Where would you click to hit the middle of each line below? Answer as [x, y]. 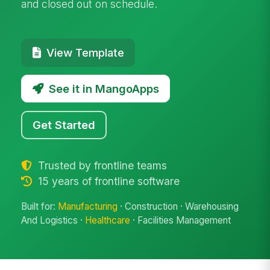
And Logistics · [53, 221]
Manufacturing [88, 207]
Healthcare [108, 221]
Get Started [64, 124]
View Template [85, 52]
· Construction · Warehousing [178, 207]
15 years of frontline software [107, 181]
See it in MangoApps [104, 88]
